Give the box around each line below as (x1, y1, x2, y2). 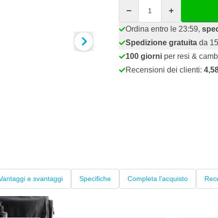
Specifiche (79, 175, 111, 183)
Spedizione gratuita (126, 38, 197, 47)
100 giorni (126, 52, 162, 60)
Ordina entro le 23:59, (126, 25, 202, 33)
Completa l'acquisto (127, 175, 188, 183)
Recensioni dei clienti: (126, 66, 204, 74)
